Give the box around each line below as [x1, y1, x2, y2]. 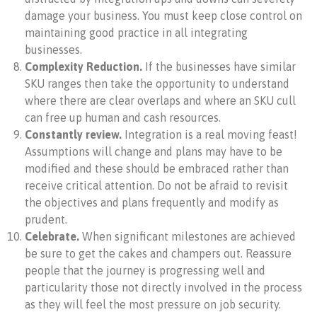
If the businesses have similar [142, 60, 296, 73]
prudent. [25, 213, 67, 226]
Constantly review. [25, 128, 125, 141]
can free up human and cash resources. [25, 111, 221, 124]
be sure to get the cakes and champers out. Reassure [25, 247, 292, 260]
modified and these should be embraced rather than [25, 162, 289, 175]
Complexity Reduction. [25, 60, 142, 73]
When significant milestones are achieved [82, 230, 296, 243]
